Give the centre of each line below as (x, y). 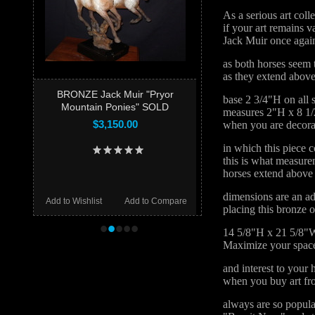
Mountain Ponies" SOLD (115, 107)
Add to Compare (155, 201)
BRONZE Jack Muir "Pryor (115, 94)
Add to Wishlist (73, 201)
